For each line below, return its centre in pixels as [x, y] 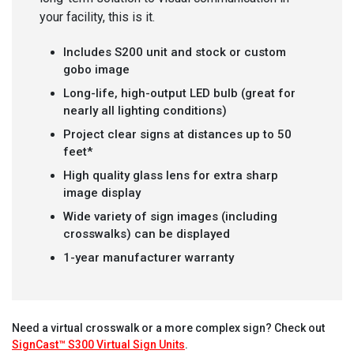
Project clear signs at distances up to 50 [177, 134]
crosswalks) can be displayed [147, 233]
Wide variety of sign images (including [170, 216]
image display [102, 192]
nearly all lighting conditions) [145, 110]
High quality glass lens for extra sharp [171, 175]
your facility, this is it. [97, 17]
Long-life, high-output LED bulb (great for [179, 93]
